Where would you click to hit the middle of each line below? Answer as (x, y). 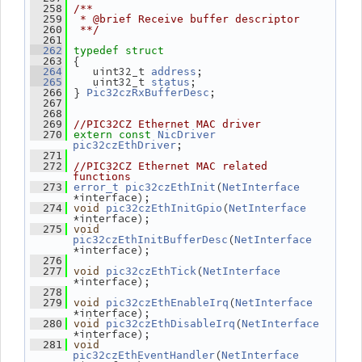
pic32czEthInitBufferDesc (150, 240)
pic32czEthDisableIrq (170, 324)
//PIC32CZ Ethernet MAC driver (167, 124)
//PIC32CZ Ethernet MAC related (170, 166)
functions (102, 177)
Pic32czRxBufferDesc (148, 93)
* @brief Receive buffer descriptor (187, 19)
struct (145, 51)
